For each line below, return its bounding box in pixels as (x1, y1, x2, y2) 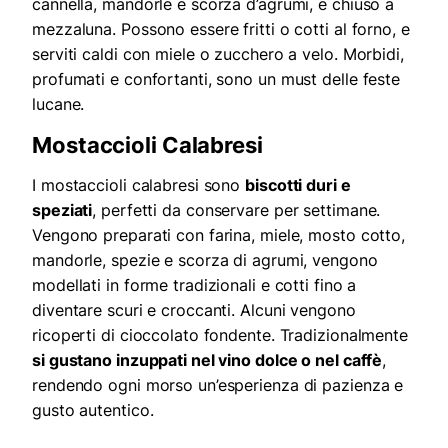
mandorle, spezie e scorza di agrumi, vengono (32, 250, 378, 271)
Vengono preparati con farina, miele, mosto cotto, (32, 225, 406, 246)
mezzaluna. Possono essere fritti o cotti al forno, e (32, 19, 410, 40)
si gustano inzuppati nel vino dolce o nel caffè (32, 350, 383, 371)
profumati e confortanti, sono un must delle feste (32, 69, 401, 90)
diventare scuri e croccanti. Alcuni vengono (32, 300, 356, 321)
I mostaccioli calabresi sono (32, 175, 246, 196)
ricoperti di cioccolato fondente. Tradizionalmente (32, 325, 408, 346)
